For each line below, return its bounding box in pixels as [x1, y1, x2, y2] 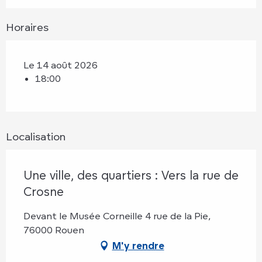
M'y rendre [112, 240, 164, 252]
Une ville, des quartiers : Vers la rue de [23, 168, 239, 183]
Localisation [6, 130, 65, 143]
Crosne [23, 184, 64, 199]
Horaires [6, 20, 49, 34]
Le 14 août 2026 [23, 59, 98, 71]
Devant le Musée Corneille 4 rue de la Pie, [23, 210, 211, 222]
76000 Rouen [23, 224, 84, 236]
